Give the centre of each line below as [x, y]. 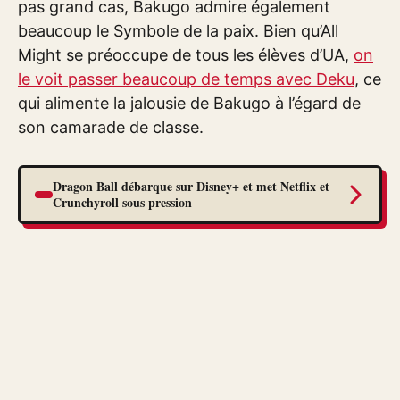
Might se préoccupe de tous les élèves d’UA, [186, 55]
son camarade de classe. [111, 127]
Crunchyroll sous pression [122, 202]
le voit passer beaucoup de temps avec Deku [186, 79]
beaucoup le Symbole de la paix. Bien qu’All [178, 31]
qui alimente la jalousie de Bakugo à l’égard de [189, 103]
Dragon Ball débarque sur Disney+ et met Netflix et [191, 186]
